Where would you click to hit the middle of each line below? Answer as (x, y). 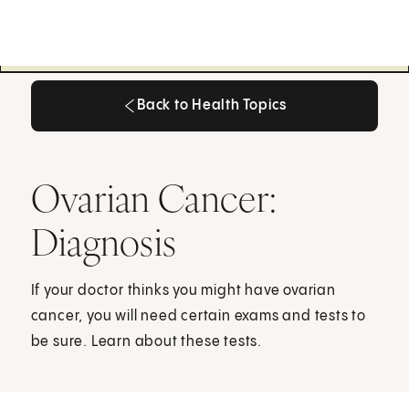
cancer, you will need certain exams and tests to (199, 316)
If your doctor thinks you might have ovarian (183, 290)
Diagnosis (104, 241)
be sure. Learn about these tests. (147, 341)
